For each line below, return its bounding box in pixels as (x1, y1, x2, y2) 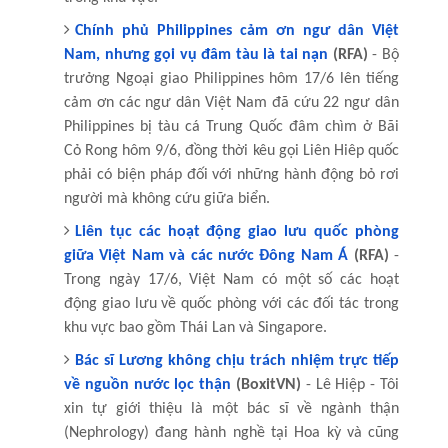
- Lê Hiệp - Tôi (301, 376, 400, 393)
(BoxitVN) (231, 376, 301, 393)
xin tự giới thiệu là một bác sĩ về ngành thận (63, 400, 400, 417)
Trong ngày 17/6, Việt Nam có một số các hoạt (63, 271, 400, 288)
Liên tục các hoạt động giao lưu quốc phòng (74, 223, 400, 240)
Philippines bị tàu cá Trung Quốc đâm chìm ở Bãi (63, 118, 400, 135)
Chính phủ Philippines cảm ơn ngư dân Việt (74, 22, 400, 39)
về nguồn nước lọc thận (63, 376, 232, 393)
